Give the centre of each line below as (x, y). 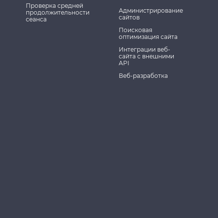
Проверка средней (54, 6)
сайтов (129, 17)
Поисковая (136, 30)
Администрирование (151, 10)
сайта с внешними (146, 56)
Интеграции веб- (145, 49)
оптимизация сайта (148, 37)
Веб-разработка (143, 76)
